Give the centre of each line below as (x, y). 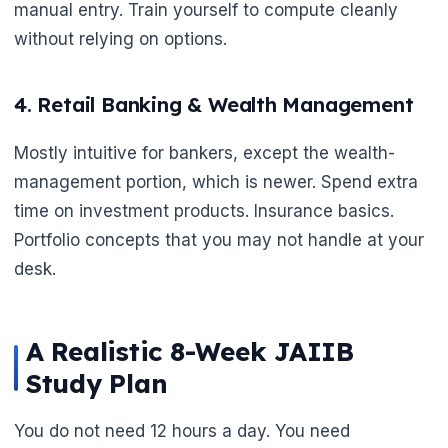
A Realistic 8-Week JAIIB (190, 351)
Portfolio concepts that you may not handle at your (219, 239)
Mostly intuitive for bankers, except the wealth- (204, 152)
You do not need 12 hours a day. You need (182, 430)
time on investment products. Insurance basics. (204, 210)
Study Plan (97, 383)
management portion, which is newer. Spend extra (216, 181)
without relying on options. (120, 39)
